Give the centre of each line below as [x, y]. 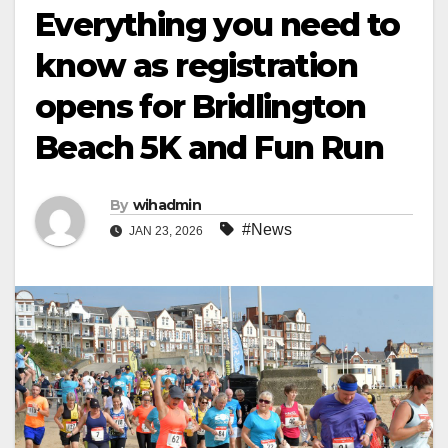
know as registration [196, 65]
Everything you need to [217, 24]
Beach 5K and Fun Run [209, 147]
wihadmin [167, 204]
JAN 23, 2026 [166, 230]
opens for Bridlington [200, 106]
